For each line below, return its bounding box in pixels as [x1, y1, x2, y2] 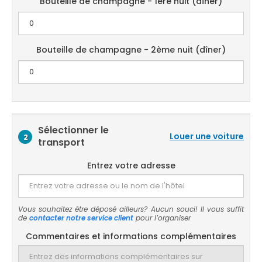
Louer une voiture [170, 130, 244, 142]
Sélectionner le [38, 123, 109, 137]
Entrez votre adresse [87, 160, 175, 171]
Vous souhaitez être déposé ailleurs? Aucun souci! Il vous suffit [18, 204, 244, 214]
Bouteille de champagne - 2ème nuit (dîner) [36, 44, 226, 56]
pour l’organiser [133, 213, 191, 223]
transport [38, 136, 85, 149]
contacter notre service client [29, 213, 133, 223]
